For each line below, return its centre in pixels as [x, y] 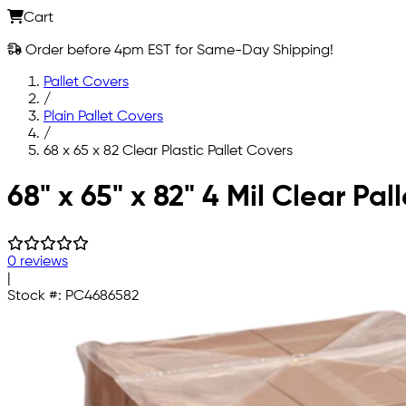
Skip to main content [75, 182]
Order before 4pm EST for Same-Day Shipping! [178, 50]
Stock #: [36, 296]
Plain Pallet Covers [103, 116]
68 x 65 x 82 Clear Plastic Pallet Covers [168, 151]
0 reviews [38, 261]
